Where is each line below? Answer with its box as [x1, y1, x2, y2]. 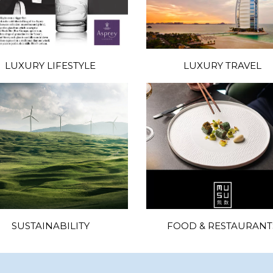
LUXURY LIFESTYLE [5, 60, 96, 71]
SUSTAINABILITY [11, 220, 90, 232]
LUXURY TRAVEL [183, 60, 262, 71]
